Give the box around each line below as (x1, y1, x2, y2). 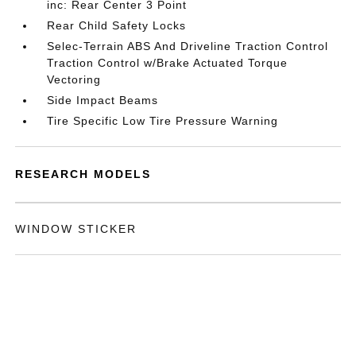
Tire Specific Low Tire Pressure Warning (47, 114, 279, 127)
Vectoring (47, 73, 102, 86)
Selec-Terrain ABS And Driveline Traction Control (47, 40, 329, 52)
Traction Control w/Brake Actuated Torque (47, 56, 288, 69)
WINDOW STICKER (15, 222, 137, 235)
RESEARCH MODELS (15, 168, 152, 180)
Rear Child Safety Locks (47, 19, 187, 32)
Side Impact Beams (47, 94, 159, 106)
